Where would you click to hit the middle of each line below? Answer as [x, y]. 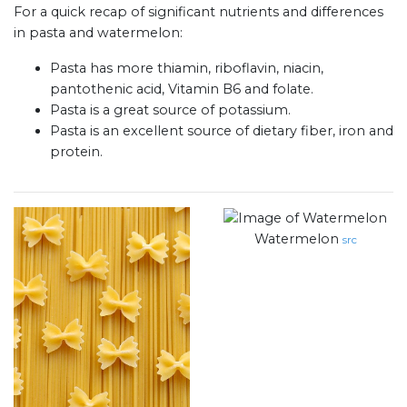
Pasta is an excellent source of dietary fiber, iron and [222, 131]
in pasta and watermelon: [98, 33]
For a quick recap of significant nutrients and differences [199, 12]
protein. [76, 152]
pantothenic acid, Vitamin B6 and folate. [182, 89]
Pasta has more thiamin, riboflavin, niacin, [187, 69]
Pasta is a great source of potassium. [170, 110]
